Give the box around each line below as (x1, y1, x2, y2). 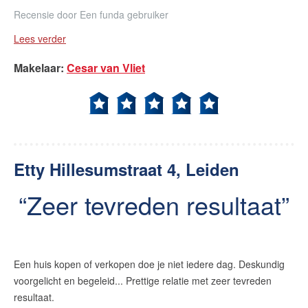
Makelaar (14, 60, 60, 76)
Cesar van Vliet (67, 60, 145, 76)
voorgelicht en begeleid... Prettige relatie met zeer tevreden (14, 274, 272, 287)
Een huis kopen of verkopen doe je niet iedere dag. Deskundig (14, 257, 285, 271)
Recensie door (14, 8, 77, 21)
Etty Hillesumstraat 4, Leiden (14, 157, 239, 181)
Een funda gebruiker (80, 8, 168, 21)
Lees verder (14, 32, 66, 45)
